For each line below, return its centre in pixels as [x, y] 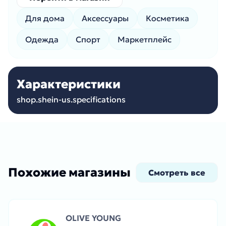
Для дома [45, 18]
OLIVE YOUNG [93, 218]
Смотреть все [177, 173]
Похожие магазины [69, 173]
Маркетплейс [145, 39]
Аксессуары [105, 18]
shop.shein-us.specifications [71, 99]
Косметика [167, 18]
